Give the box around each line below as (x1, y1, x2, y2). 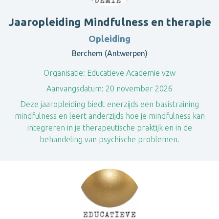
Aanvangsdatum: (46, 84, 104, 93)
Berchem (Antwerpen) (71, 49, 148, 58)
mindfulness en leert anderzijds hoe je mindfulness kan (14, 111, 205, 120)
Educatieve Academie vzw (85, 68, 175, 77)
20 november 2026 (104, 84, 173, 93)
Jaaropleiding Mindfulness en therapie (8, 16, 211, 28)
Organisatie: (44, 68, 85, 77)
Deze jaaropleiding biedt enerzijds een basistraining (20, 100, 199, 109)
